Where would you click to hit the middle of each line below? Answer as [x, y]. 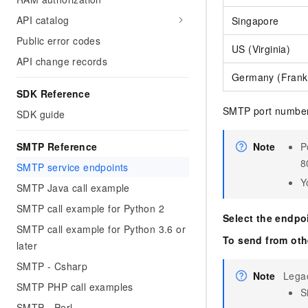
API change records [62, 61]
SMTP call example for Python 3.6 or [101, 229]
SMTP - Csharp [52, 266]
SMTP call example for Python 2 [90, 208]
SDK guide [41, 114]
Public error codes [59, 41]
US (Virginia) [261, 49]
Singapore [255, 21]
